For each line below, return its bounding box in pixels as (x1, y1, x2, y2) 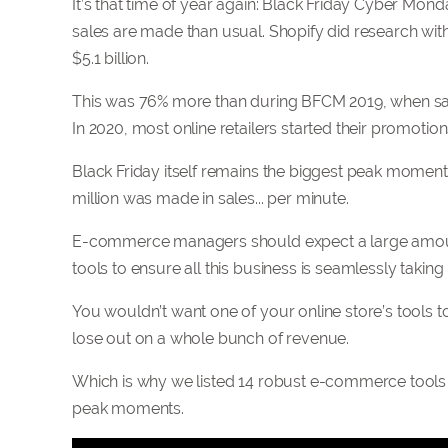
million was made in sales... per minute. (72, 189, 349, 208)
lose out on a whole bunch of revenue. (72, 329, 353, 348)
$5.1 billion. (72, 49, 149, 68)
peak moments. (72, 399, 188, 418)
